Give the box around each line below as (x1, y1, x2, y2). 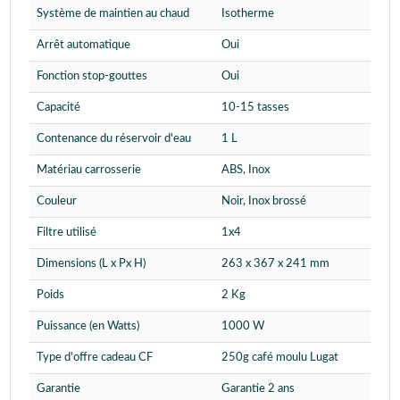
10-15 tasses (221, 102, 289, 114)
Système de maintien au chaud (37, 8, 189, 21)
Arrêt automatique (37, 39, 130, 52)
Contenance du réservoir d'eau (37, 133, 191, 146)
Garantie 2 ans (221, 383, 295, 396)
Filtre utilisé (37, 227, 96, 239)
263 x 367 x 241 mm (221, 258, 329, 271)
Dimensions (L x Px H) (37, 258, 146, 271)
